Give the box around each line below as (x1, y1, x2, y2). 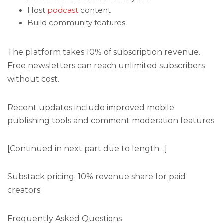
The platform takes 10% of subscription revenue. (7, 47, 200, 57)
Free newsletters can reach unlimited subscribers (7, 61, 205, 71)
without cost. (7, 74, 59, 84)
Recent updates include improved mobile (7, 102, 174, 112)
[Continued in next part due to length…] (7, 143, 167, 153)
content (78, 6, 111, 15)
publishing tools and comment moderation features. (7, 115, 216, 125)
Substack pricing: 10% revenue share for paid (7, 172, 186, 182)
